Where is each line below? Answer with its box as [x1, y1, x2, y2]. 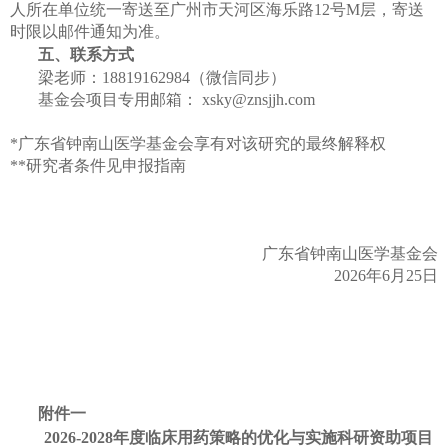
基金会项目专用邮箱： [38, 91, 198, 108]
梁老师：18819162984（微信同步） [38, 69, 286, 86]
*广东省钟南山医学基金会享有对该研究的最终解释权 [10, 135, 386, 152]
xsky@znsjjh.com [202, 91, 315, 108]
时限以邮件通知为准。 [10, 23, 170, 40]
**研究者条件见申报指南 [10, 157, 186, 174]
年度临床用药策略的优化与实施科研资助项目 [112, 429, 433, 446]
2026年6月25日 [334, 267, 438, 284]
